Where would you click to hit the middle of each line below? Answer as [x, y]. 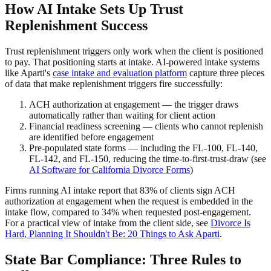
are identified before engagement [91, 137]
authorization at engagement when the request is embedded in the [129, 201]
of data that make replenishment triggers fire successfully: [114, 83]
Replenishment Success [76, 26]
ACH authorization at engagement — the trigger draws [134, 104]
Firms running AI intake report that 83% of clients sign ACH [120, 190]
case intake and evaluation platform [120, 73]
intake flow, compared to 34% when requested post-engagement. [128, 212]
